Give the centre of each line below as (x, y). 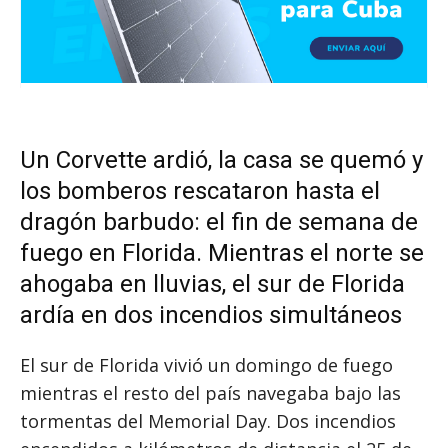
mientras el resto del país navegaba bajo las (210, 393)
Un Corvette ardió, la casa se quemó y (221, 160)
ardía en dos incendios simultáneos (211, 315)
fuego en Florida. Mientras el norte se (222, 253)
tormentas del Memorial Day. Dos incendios (208, 421)
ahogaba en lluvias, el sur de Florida (212, 284)
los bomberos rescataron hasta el (200, 191)
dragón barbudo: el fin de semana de (219, 222)
